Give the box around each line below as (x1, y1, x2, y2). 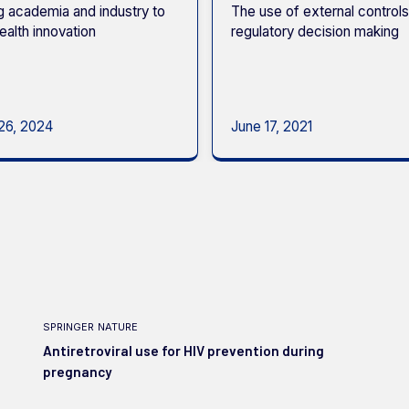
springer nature (43, 316, 139, 334)
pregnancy (43, 362, 112, 380)
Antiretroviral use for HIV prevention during (43, 341, 325, 359)
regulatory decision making (230, 22, 399, 40)
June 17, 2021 (230, 117, 312, 135)
